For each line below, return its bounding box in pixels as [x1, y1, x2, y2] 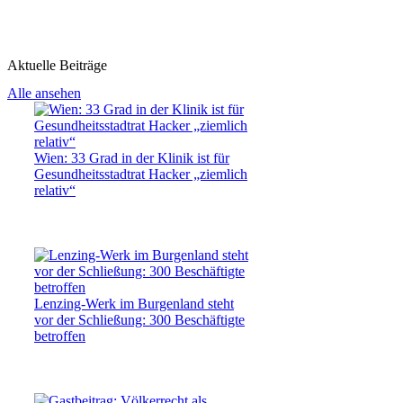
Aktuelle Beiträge [7, 57, 107, 73]
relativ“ [34, 182, 76, 198]
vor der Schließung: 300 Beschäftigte [34, 311, 245, 327]
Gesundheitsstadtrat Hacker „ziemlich [34, 166, 247, 182]
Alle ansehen [7, 85, 81, 101]
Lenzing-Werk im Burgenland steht [34, 295, 234, 311]
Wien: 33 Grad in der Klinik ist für [34, 149, 229, 166]
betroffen [34, 327, 85, 344]
